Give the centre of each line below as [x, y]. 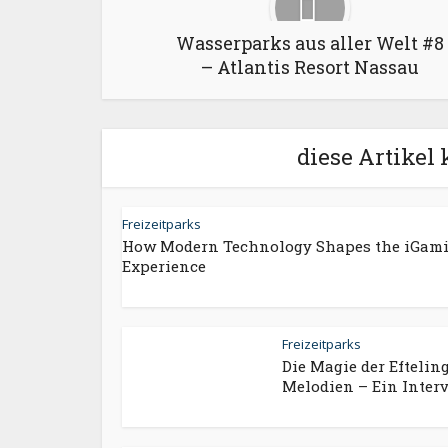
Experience [164, 266]
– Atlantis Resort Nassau [310, 67]
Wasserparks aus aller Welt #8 [310, 43]
